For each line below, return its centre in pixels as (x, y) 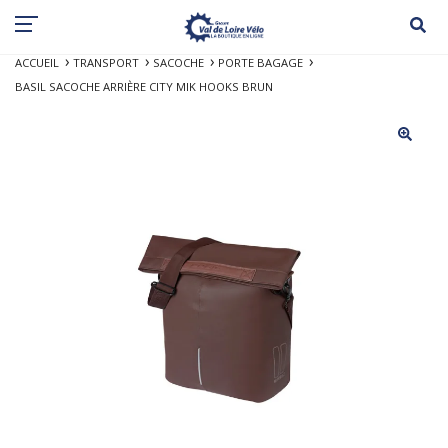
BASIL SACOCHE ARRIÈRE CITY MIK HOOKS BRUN (144, 86)
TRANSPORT (106, 62)
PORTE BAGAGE (260, 62)
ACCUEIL (37, 62)
